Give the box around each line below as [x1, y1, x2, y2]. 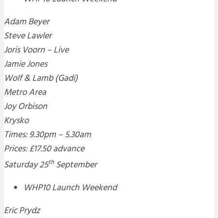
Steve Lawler [4, 29, 52, 44]
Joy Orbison [4, 100, 47, 114]
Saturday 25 [4, 158, 48, 173]
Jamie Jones [4, 57, 47, 72]
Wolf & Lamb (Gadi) [4, 72, 78, 86]
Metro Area [4, 86, 46, 100]
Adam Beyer [4, 15, 49, 30]
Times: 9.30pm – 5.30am [4, 128, 91, 143]
